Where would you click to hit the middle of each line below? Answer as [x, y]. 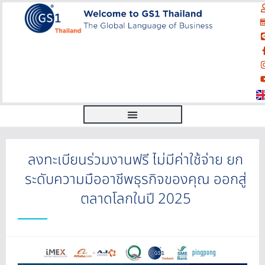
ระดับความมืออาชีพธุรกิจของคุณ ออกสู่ [135, 180]
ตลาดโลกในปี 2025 [135, 199]
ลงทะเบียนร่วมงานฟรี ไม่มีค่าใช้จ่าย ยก [135, 160]
